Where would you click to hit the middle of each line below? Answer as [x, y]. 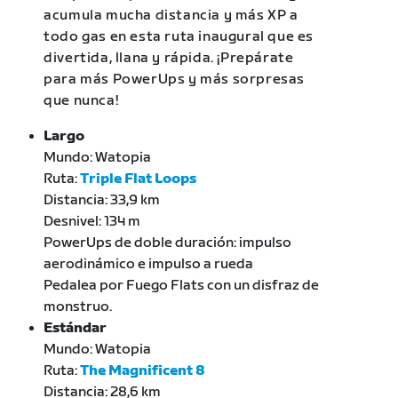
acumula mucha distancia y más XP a [171, 16]
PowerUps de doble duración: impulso [168, 243]
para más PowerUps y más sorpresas [175, 80]
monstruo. [78, 307]
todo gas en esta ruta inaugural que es [179, 37]
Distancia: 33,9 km [102, 201]
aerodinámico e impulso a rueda [149, 265]
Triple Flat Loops [139, 179]
